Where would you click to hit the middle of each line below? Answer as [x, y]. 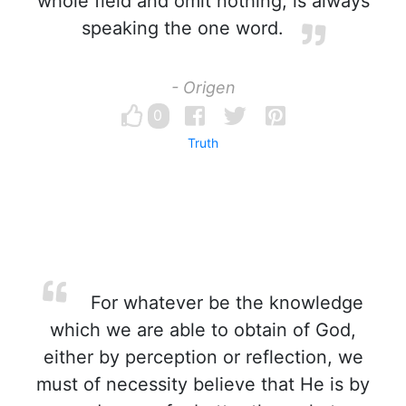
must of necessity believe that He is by [203, 384]
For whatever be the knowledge [224, 303]
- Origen [203, 87]
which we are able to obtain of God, [203, 330]
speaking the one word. [182, 28]
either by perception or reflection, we [203, 357]
